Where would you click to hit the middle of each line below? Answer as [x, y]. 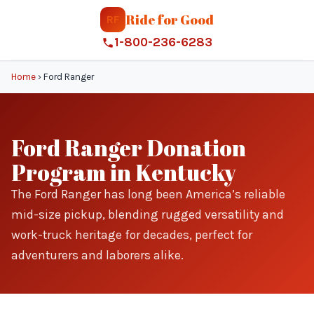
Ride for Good [170, 19]
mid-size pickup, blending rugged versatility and [148, 214]
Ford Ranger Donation [129, 148]
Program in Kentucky [124, 172]
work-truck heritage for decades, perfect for [132, 235]
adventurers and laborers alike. [97, 255]
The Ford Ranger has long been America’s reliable [148, 194]
